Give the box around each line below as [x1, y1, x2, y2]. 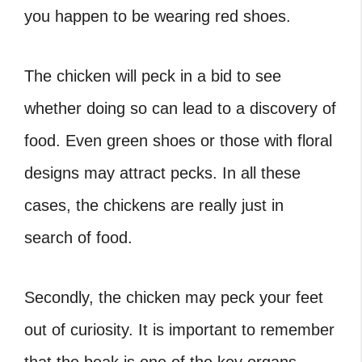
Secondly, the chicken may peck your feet [24, 288, 323, 306]
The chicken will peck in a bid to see [24, 67, 281, 85]
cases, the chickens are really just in [24, 196, 284, 214]
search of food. [24, 229, 142, 246]
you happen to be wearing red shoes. [24, 7, 291, 25]
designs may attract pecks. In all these [24, 164, 301, 182]
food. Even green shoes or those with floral [24, 132, 332, 149]
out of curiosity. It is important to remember [24, 321, 335, 339]
